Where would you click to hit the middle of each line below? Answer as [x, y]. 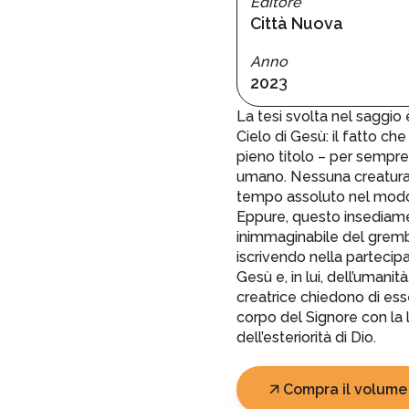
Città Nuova [296, 23]
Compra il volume [345, 389]
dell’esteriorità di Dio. [306, 338]
